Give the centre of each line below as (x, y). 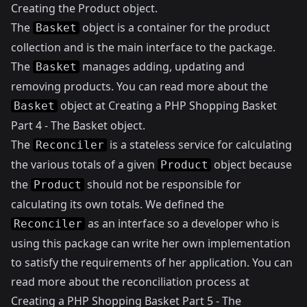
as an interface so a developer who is (182, 223)
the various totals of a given (84, 164)
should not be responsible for (163, 184)
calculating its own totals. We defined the (118, 204)
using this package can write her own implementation (151, 243)
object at (83, 106)
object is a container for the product (175, 27)
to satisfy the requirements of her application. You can (152, 262)
